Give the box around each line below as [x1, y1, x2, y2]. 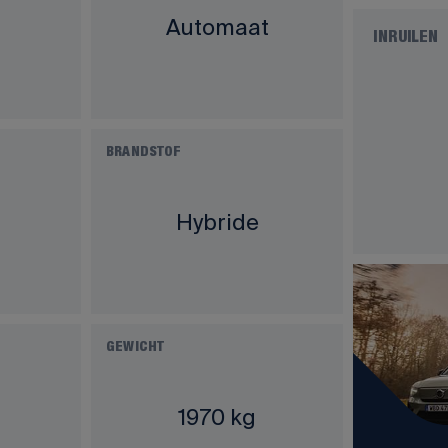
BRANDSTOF [106, 146, 182, 159]
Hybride [175, 208, 259, 234]
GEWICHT [106, 341, 165, 354]
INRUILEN [373, 31, 439, 46]
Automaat [165, 13, 269, 39]
